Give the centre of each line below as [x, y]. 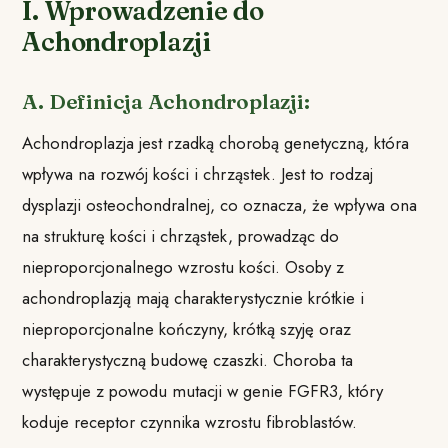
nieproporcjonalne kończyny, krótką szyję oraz [187, 328]
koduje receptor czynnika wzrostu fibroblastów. [190, 421]
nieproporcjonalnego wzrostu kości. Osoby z [183, 266]
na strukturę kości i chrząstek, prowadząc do [181, 235]
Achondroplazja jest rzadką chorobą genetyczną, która [216, 142]
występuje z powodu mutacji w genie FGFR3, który [203, 390]
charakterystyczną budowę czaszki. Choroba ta [188, 359]
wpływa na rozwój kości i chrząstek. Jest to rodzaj [198, 173]
